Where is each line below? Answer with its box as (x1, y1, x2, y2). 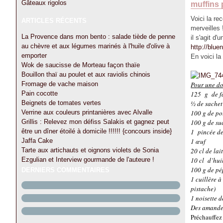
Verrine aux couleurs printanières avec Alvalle (21, 109, 152, 116)
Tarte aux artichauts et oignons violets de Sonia (21, 146, 159, 154)
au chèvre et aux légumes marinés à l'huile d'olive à (21, 42, 170, 50)
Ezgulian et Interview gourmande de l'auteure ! (21, 156, 154, 163)
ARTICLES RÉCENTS (21, 17, 87, 24)
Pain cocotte (21, 90, 58, 97)
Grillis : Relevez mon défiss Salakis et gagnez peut (21, 118, 169, 125)
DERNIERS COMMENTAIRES (21, 166, 110, 174)
